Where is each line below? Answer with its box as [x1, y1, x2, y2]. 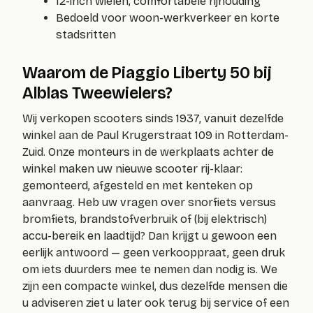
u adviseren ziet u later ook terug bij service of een [22, 296, 289, 310]
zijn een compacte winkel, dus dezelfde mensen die [22, 279, 288, 293]
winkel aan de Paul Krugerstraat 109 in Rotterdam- [22, 128, 289, 142]
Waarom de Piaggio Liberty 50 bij [22, 62, 272, 82]
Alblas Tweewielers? [22, 82, 173, 103]
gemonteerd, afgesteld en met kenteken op [22, 178, 253, 192]
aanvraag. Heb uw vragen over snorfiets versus [22, 195, 276, 209]
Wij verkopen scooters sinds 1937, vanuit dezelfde [22, 111, 284, 125]
